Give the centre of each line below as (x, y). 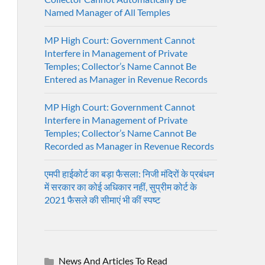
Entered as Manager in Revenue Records (126, 79)
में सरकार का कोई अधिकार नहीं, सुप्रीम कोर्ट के (120, 186)
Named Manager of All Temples (107, 12)
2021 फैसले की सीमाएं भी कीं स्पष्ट (102, 199)
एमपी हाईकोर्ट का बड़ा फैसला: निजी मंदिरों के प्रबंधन (129, 173)
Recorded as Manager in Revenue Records (129, 146)
